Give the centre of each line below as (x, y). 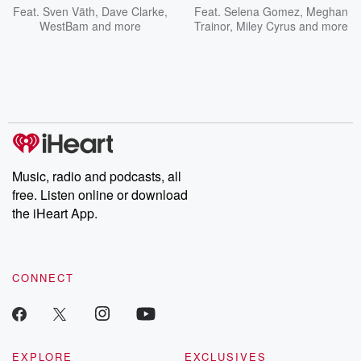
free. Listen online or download (100, 195)
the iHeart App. (55, 213)
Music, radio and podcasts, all (97, 176)
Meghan (327, 11)
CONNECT (43, 278)
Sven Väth (69, 11)
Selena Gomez (261, 11)
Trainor (212, 26)
